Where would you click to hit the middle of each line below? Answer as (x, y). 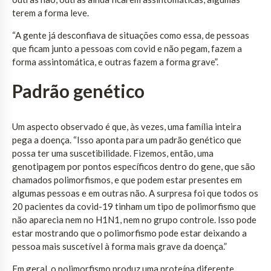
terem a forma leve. (51, 12)
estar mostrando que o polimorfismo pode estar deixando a (129, 233)
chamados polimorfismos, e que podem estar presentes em (127, 179)
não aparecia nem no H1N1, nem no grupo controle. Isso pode (134, 219)
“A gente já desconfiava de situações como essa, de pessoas (131, 35)
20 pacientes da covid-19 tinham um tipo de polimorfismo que (134, 206)
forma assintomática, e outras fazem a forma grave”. (115, 61)
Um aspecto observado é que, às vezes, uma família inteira (127, 126)
